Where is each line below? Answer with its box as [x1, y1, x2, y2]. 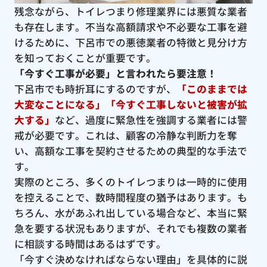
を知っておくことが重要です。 [14, 51, 156, 66]
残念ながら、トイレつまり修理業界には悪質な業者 [14, 4, 247, 19]
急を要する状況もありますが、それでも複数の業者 [14, 221, 247, 236]
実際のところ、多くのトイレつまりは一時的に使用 [14, 175, 247, 190]
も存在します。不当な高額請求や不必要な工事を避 [14, 20, 247, 35]
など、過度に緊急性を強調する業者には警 [54, 113, 247, 128]
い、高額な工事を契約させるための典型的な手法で [14, 144, 247, 159]
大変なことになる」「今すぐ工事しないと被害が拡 [14, 97, 247, 112]
